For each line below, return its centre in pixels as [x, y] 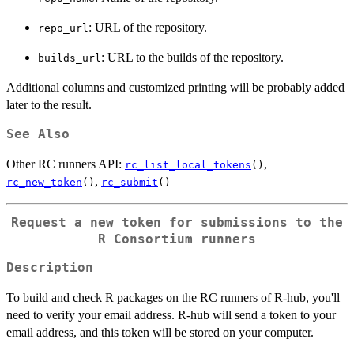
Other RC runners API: [66, 164]
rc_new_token [44, 182]
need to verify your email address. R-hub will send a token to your [171, 315]
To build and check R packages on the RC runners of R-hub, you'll [173, 298]
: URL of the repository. [148, 27]
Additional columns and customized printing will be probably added [175, 87]
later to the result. [49, 104]
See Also [38, 134]
